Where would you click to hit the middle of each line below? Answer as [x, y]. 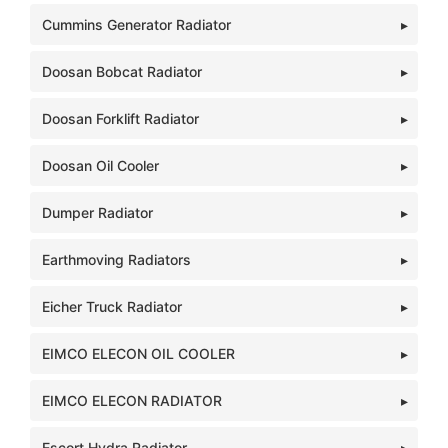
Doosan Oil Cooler [100, 165]
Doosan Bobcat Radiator [122, 71]
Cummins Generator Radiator [136, 24]
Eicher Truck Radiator [112, 306]
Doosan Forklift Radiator [120, 118]
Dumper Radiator [97, 212]
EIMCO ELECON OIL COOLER [138, 353]
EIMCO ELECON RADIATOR [132, 400]
